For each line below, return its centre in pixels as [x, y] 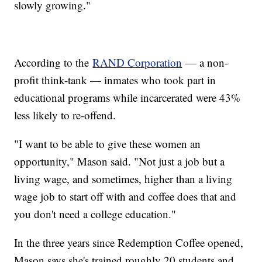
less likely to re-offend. [67, 115]
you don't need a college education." [95, 213]
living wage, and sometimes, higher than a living [123, 178]
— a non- [205, 62]
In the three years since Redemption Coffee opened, [129, 242]
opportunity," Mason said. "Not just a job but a [120, 161]
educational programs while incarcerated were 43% [127, 97]
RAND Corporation [137, 62]
